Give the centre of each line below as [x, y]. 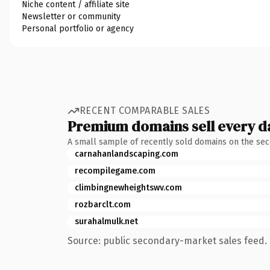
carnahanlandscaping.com [127, 154]
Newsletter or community [71, 16]
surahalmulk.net [106, 221]
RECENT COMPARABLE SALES [145, 111]
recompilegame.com [115, 171]
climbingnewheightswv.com [128, 187]
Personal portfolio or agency [78, 28]
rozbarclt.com [103, 204]
